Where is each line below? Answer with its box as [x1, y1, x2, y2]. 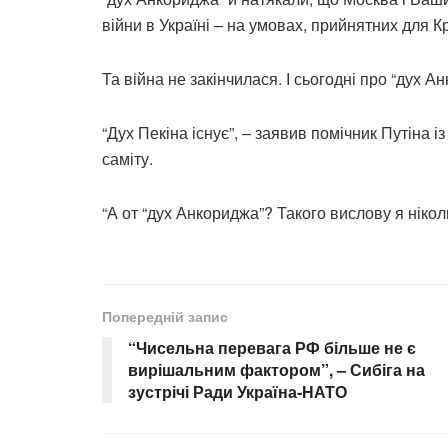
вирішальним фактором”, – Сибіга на [128, 358, 425, 382]
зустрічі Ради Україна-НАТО [128, 380, 347, 404]
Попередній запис [102, 306, 228, 327]
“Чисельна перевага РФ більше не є [128, 336, 416, 360]
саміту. [102, 147, 153, 171]
